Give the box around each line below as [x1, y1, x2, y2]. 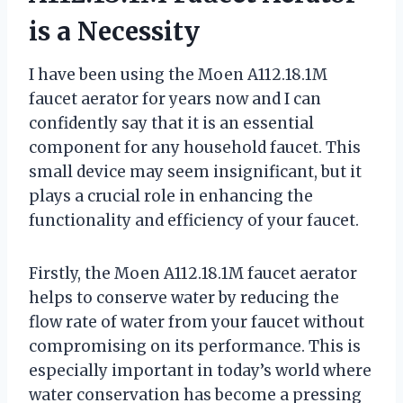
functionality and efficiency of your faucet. [29, 210, 359, 231]
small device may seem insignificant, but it [29, 162, 362, 183]
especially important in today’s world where [29, 361, 372, 381]
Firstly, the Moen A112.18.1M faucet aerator [29, 264, 357, 284]
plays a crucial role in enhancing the [29, 186, 313, 207]
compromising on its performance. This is [29, 336, 361, 357]
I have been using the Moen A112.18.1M [29, 65, 327, 85]
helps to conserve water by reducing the [29, 288, 339, 309]
